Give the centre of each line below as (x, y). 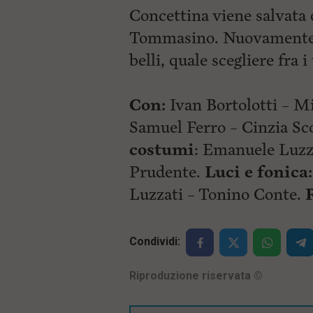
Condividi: (155, 241)
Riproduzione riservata (191, 276)
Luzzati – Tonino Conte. (217, 195)
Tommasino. (176, 38)
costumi (162, 150)
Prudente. (167, 172)
